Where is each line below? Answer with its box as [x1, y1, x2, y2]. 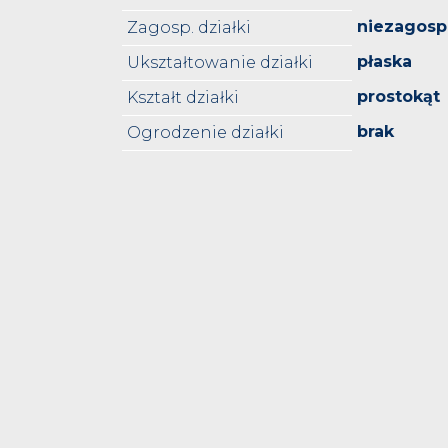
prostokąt [357, 87, 440, 107]
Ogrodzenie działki [127, 123, 284, 143]
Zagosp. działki [127, 18, 251, 38]
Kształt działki [127, 88, 239, 108]
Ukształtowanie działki [127, 53, 313, 73]
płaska [357, 52, 412, 72]
